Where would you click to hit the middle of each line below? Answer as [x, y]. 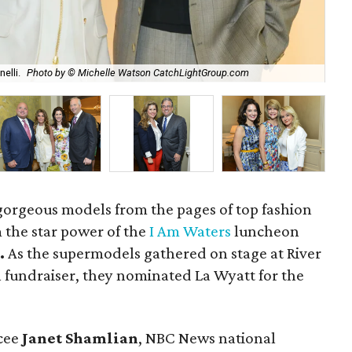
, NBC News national [207, 338]
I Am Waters [191, 231]
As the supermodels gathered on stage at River [163, 253]
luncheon [266, 231]
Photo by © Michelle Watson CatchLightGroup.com [138, 73]
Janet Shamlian [80, 338]
